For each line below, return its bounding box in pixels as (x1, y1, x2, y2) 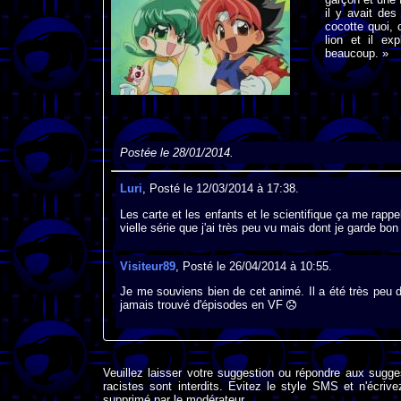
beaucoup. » (325, 46, 389, 60)
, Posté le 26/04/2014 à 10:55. (175, 260, 332, 274)
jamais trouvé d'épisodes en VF (119, 298, 286, 312)
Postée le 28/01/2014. (119, 146, 234, 160)
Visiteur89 (119, 260, 175, 274)
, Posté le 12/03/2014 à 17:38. (141, 182, 299, 196)
